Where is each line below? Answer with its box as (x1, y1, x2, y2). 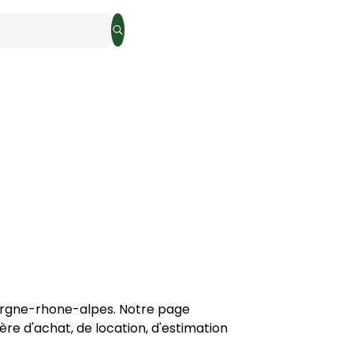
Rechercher (116, 28, 183, 45)
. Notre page (113, 300, 190, 318)
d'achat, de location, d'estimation (24, 319, 228, 337)
